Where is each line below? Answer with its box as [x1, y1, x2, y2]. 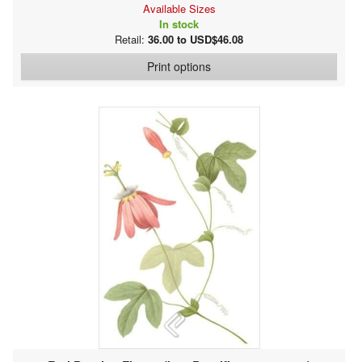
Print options [147, 57, 211, 74]
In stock [159, 15, 199, 32]
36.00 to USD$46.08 [148, 31, 243, 47]
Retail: [115, 31, 148, 47]
